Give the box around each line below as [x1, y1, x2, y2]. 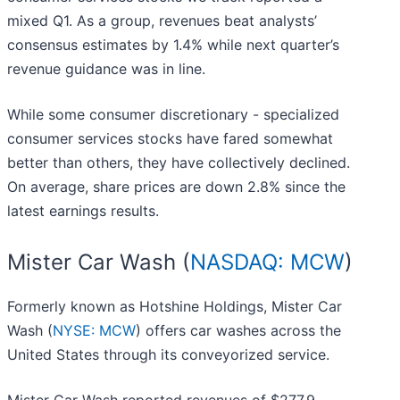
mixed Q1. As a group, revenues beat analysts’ [7, 12, 317, 30]
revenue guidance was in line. [7, 60, 205, 79]
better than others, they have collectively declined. [7, 154, 350, 172]
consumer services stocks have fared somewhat [7, 129, 333, 148]
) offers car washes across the [136, 321, 341, 340]
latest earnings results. [7, 202, 159, 221]
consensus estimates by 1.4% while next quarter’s [7, 36, 339, 54]
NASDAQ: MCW [190, 249, 345, 276]
